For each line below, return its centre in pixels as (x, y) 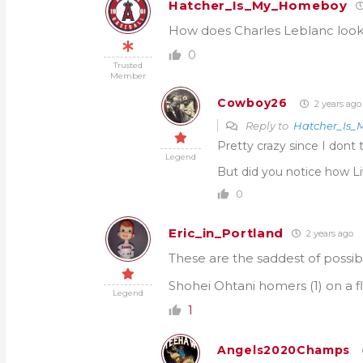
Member (128, 76)
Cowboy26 (252, 103)
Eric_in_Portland (226, 233)
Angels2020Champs (284, 350)
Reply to (268, 126)
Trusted (128, 65)
